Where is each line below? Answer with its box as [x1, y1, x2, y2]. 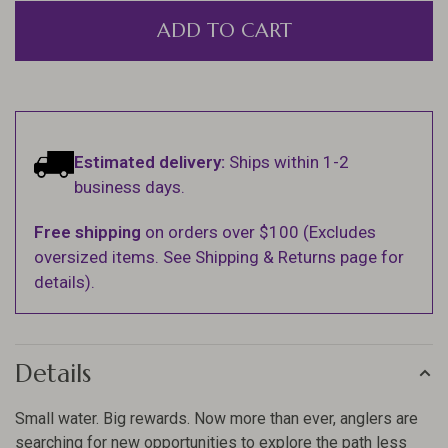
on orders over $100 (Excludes [141, 221, 376, 242]
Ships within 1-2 [225, 151, 349, 172]
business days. [74, 176, 185, 197]
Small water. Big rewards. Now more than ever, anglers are [15, 408, 418, 428]
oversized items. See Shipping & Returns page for [34, 246, 404, 267]
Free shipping [34, 221, 141, 242]
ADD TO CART [156, 17, 292, 43]
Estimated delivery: [74, 151, 225, 172]
